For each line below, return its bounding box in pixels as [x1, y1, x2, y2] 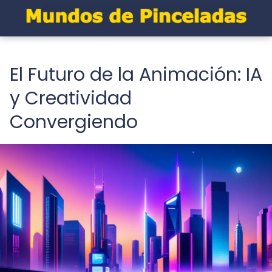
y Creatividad [10, 86, 132, 111]
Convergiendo [10, 109, 138, 135]
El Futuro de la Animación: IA [10, 62, 262, 87]
